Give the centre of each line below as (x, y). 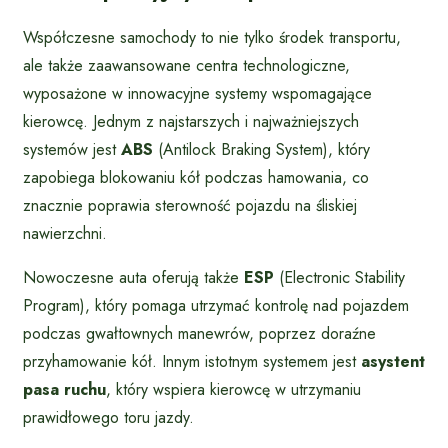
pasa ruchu (64, 389)
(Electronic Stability (339, 277)
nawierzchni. (65, 233)
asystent (393, 361)
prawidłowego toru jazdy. (108, 417)
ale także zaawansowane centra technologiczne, (186, 65)
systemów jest (72, 149)
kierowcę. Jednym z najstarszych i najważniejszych (191, 121)
